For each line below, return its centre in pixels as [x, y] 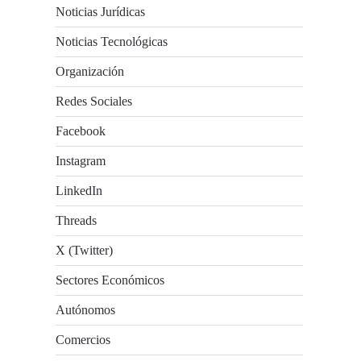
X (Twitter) [85, 250]
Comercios [83, 340]
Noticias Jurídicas [101, 12]
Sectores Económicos [110, 280]
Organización [90, 71]
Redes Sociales [94, 101]
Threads [77, 220]
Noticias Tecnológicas [112, 41]
